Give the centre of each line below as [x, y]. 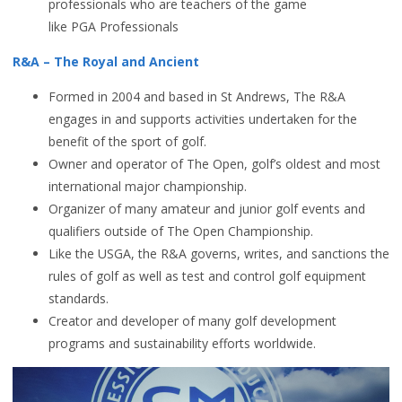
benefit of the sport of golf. [127, 141]
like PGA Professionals [114, 26]
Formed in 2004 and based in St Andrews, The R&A [197, 96]
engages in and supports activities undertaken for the [203, 119]
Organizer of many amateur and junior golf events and [207, 209]
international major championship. [148, 186]
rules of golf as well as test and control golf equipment [207, 276]
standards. [79, 298]
